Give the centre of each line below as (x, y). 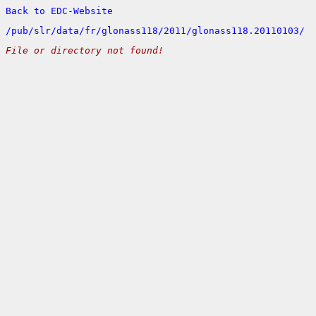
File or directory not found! (85, 50)
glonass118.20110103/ (248, 31)
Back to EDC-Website (59, 11)
